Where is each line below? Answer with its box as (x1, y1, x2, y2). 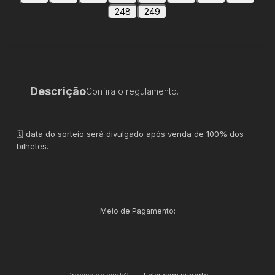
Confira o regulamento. (86, 85, 179, 96)
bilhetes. (17, 141, 49, 151)
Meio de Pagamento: (99, 206, 176, 215)
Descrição (30, 84, 87, 98)
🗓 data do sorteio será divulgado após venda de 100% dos (17, 128, 244, 139)
